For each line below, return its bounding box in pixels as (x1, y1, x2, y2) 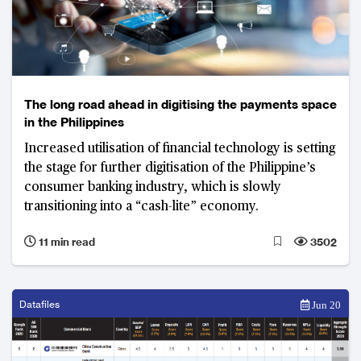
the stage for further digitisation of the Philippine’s (24, 161, 316, 175)
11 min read (36, 234, 95, 248)
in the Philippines (24, 114, 124, 130)
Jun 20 (309, 299, 341, 310)
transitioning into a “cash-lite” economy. (24, 200, 259, 214)
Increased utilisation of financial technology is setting (24, 142, 335, 156)
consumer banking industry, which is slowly (24, 180, 281, 194)
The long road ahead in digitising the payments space (24, 96, 337, 112)
